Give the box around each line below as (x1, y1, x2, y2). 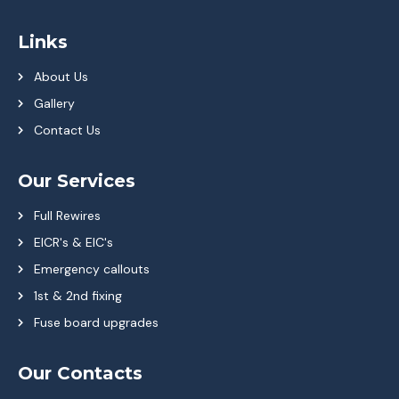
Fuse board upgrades (33, 313, 159, 330)
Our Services (18, 169, 135, 191)
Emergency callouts (33, 260, 150, 277)
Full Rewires (33, 207, 101, 224)
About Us (33, 68, 88, 85)
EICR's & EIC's (33, 233, 113, 250)
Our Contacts (18, 362, 142, 384)
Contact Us (33, 121, 101, 138)
